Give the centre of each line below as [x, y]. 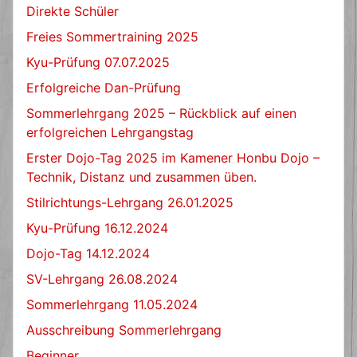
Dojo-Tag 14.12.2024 [88, 254]
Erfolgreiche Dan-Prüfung [104, 88]
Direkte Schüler [73, 12]
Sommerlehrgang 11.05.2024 [112, 305]
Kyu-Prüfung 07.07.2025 [98, 63]
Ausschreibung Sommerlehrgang [124, 330]
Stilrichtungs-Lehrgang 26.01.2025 [130, 203]
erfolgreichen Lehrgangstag [110, 133]
